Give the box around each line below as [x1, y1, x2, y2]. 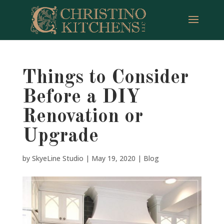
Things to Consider [22, 68, 188, 87]
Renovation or [22, 107, 143, 126]
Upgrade [22, 126, 98, 146]
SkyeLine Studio [31, 153, 83, 163]
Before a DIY [22, 87, 140, 107]
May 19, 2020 [91, 153, 135, 163]
